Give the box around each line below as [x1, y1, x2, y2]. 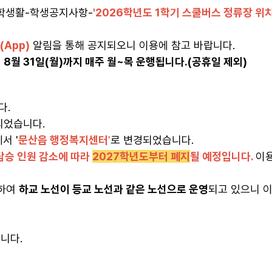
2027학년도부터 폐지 [92, 150, 190, 163]
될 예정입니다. [190, 150, 256, 163]
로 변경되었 [110, 134, 162, 146]
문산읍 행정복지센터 [18, 134, 108, 146]
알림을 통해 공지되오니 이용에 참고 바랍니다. [30, 39, 235, 52]
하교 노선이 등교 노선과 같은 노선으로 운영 [19, 183, 208, 195]
